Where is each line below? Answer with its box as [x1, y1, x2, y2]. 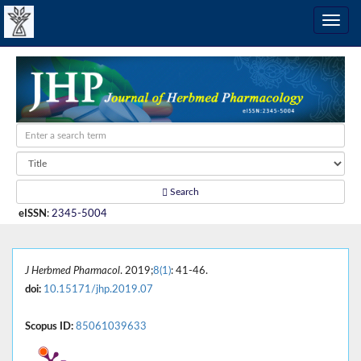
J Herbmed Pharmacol [25, 265, 120, 276]
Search [168, 186, 199, 197]
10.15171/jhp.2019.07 [44, 284, 153, 294]
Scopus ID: [25, 321, 73, 331]
